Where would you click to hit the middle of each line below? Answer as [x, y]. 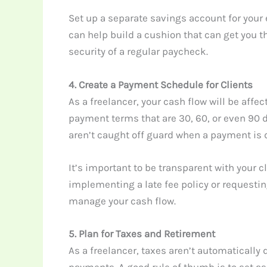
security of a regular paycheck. [138, 52]
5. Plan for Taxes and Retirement [142, 234]
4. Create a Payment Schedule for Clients [160, 84]
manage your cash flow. [122, 201]
